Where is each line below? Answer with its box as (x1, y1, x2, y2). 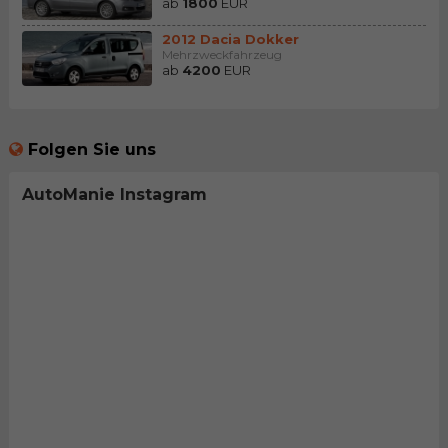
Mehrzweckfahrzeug (161, 46, 282, 62)
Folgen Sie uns (27, 139, 156, 159)
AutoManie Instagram (21, 184, 207, 204)
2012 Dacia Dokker (161, 30, 299, 47)
